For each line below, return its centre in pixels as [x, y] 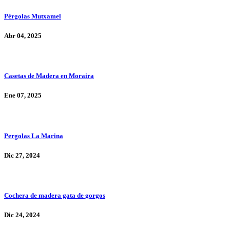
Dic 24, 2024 [22, 215]
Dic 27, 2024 [22, 155]
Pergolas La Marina [34, 136]
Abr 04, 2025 [23, 35]
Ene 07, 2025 [23, 95]
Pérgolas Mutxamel [33, 16]
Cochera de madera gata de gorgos [55, 196]
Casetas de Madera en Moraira [49, 76]
